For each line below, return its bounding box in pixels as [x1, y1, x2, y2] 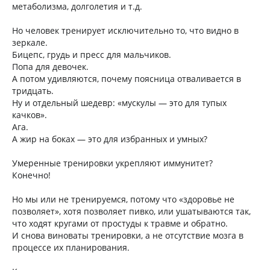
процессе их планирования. [12, 242, 130, 253]
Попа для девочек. [12, 61, 89, 72]
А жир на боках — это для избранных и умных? [12, 133, 207, 145]
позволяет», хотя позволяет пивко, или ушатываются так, [12, 206, 251, 217]
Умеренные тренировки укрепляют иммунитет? [12, 157, 213, 169]
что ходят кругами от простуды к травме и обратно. [12, 218, 228, 229]
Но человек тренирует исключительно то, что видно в [12, 25, 239, 36]
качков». [12, 109, 47, 121]
